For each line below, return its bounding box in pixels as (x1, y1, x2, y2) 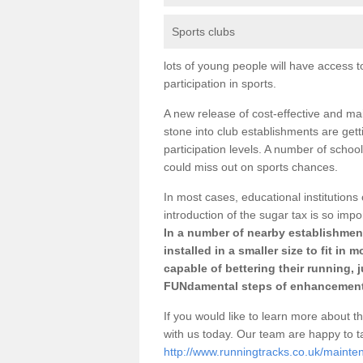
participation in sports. (164, 76, 276, 90)
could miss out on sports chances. (164, 160, 338, 173)
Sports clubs (172, 24, 235, 38)
